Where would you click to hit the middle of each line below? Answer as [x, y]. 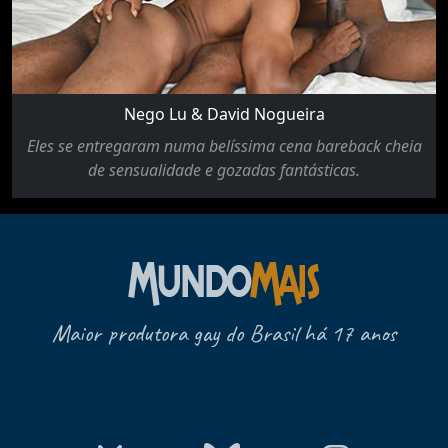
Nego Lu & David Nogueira [224, 114]
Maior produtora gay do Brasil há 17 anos [224, 333]
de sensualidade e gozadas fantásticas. [224, 170]
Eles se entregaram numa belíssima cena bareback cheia [224, 146]
